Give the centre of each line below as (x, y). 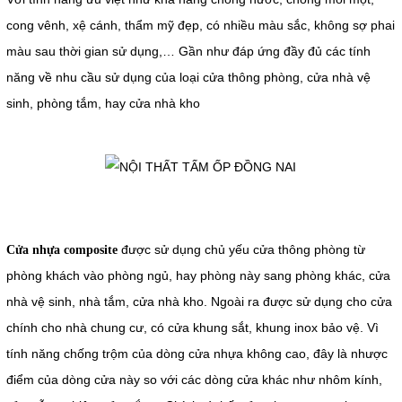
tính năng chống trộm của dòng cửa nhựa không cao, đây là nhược (197, 353)
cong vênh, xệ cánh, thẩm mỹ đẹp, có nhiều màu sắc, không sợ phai (200, 25)
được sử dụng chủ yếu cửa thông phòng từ (241, 249)
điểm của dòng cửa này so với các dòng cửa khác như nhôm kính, (194, 379)
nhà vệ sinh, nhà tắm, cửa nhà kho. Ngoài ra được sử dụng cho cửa (199, 301)
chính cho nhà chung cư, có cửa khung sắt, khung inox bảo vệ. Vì (192, 327)
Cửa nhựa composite (61, 249)
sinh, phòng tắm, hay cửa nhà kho (103, 103)
